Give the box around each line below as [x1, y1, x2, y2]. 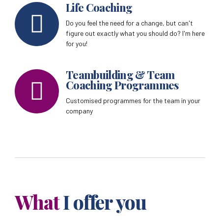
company [66, 107, 93, 115]
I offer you [63, 189, 146, 215]
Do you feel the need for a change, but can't [66, 19, 193, 27]
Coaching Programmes [66, 78, 179, 92]
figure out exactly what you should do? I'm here [66, 29, 205, 38]
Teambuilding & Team [66, 67, 175, 82]
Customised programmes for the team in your [66, 96, 200, 105]
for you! [66, 39, 87, 48]
